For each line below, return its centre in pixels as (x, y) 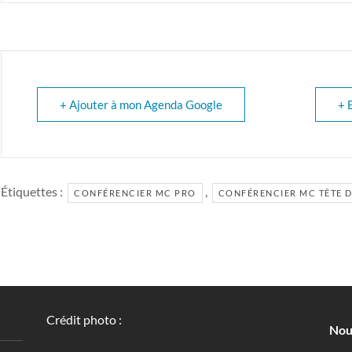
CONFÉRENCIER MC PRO (135, 193)
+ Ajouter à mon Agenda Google (141, 105)
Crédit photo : (85, 320)
